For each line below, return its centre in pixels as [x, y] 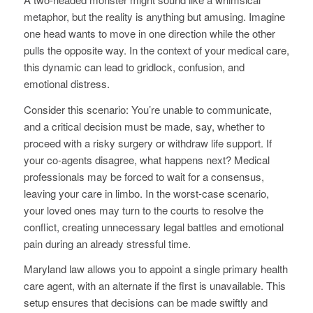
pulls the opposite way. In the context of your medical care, [156, 50]
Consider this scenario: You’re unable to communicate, [147, 109]
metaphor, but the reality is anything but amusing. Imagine [154, 16]
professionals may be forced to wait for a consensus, [144, 176]
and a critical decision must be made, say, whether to [144, 126]
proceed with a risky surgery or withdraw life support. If [147, 143]
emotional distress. [66, 83]
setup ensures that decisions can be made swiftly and [145, 303]
